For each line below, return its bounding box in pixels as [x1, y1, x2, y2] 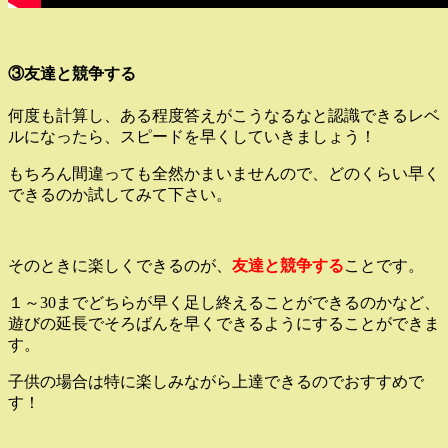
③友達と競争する [8, 64, 136, 82]
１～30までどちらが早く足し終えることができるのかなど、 [8, 294, 440, 311]
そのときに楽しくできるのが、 [8, 257, 232, 274]
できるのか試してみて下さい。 [8, 186, 232, 203]
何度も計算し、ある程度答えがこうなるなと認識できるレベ [8, 107, 440, 124]
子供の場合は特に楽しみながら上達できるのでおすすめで [8, 373, 424, 390]
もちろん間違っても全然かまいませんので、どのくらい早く [8, 165, 440, 182]
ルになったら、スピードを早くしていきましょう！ [8, 128, 376, 145]
